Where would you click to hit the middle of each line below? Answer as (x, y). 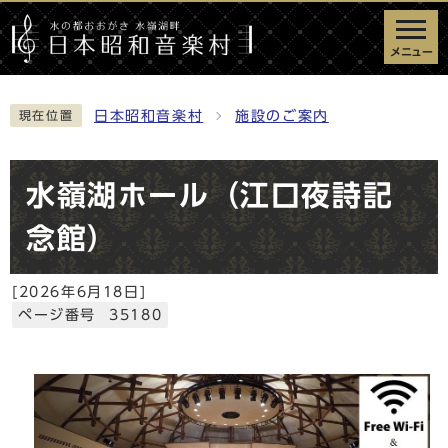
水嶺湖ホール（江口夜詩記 (210, 194)
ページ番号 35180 (90, 314)
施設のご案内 (282, 115)
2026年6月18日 (79, 291)
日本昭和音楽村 (149, 115)
